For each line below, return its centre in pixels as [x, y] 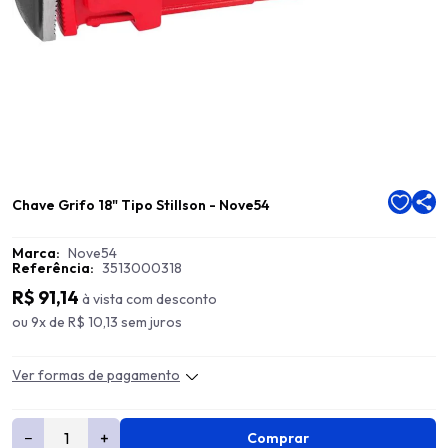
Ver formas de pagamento [96, 375]
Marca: [36, 253]
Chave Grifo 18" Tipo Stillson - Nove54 [141, 205]
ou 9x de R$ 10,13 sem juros [97, 322]
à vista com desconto [149, 299]
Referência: [53, 268]
